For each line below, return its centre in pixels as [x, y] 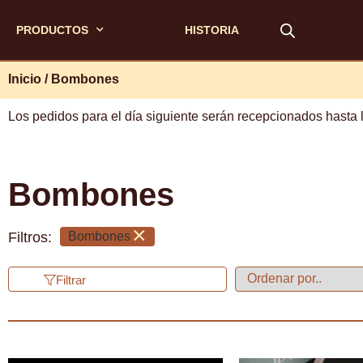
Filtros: [30, 237]
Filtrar [71, 280]
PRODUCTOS [52, 30]
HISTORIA [212, 30]
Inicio [25, 79]
